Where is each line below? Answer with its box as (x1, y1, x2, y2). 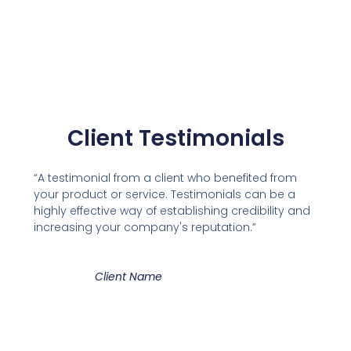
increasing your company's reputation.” (33, 219, 256, 235)
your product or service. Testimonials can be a (33, 186, 295, 202)
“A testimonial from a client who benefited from (33, 169, 297, 186)
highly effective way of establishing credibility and (33, 202, 310, 219)
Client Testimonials (67, 123, 284, 154)
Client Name (94, 268, 162, 284)
